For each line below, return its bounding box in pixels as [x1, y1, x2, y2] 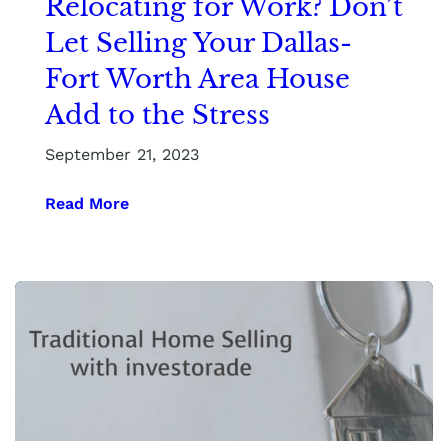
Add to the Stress [45, 98, 270, 131]
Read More [45, 193, 129, 213]
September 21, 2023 [45, 144, 199, 164]
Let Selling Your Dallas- [45, 26, 352, 59]
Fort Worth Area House [45, 62, 350, 95]
